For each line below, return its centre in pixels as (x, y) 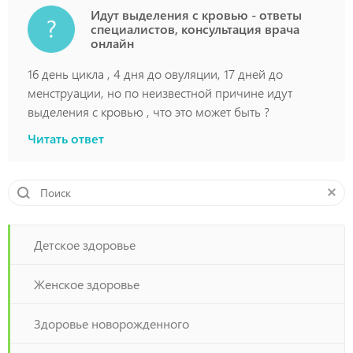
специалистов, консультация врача (195, 29)
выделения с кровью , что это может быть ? (149, 111)
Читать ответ (66, 138)
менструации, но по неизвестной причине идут (160, 93)
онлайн (112, 43)
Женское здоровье (87, 284)
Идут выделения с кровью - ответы (196, 15)
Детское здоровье (85, 245)
